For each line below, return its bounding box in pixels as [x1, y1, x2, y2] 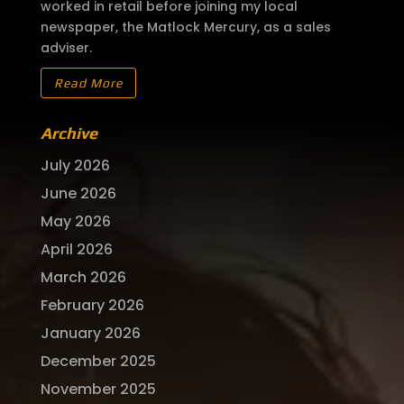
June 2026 [40, 182, 116, 204]
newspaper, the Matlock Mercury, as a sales [40, 18, 331, 37]
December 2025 [40, 350, 156, 372]
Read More [53, 75, 123, 90]
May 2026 [40, 210, 111, 232]
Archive [40, 123, 97, 142]
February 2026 [40, 294, 144, 316]
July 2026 [40, 154, 110, 176]
